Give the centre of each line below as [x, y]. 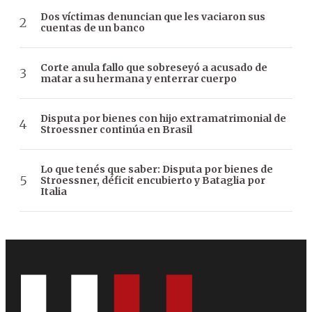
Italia [54, 192]
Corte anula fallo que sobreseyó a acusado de [154, 68]
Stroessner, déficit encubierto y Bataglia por [153, 181]
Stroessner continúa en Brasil [116, 130]
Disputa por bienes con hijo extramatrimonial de [163, 119]
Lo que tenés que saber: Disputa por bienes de [157, 170]
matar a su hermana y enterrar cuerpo [139, 79]
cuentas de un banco [93, 28]
